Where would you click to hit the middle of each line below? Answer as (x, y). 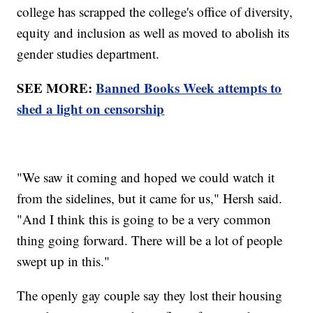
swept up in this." (64, 261)
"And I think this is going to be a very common (144, 219)
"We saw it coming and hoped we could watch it (146, 177)
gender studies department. (88, 53)
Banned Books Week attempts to (189, 87)
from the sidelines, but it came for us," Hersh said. (150, 198)
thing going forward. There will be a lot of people (150, 240)
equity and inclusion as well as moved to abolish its (153, 32)
